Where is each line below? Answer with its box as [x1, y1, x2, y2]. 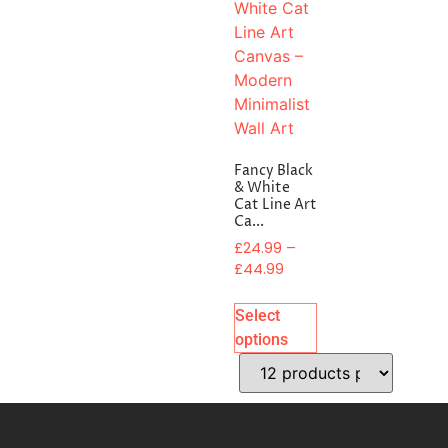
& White [234, 177, 290, 198]
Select [235, 306, 280, 326]
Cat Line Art [234, 194, 317, 215]
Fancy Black [234, 160, 313, 181]
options [235, 330, 288, 350]
